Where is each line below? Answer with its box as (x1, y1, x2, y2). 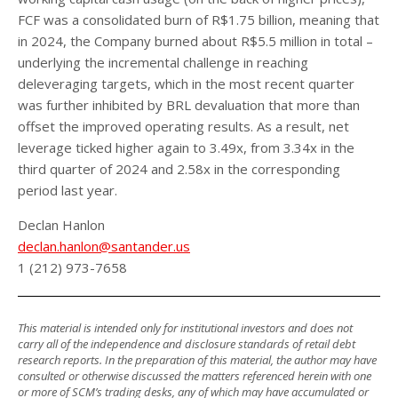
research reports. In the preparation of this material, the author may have (18, 352, 377, 368)
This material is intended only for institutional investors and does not (18, 320, 353, 336)
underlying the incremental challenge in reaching (18, 52, 308, 71)
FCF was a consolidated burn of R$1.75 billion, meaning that (18, 10, 379, 28)
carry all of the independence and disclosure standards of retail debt (18, 336, 355, 352)
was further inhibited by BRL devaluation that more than (18, 95, 360, 114)
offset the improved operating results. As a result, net (18, 116, 349, 135)
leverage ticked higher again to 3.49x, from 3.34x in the (18, 138, 354, 156)
